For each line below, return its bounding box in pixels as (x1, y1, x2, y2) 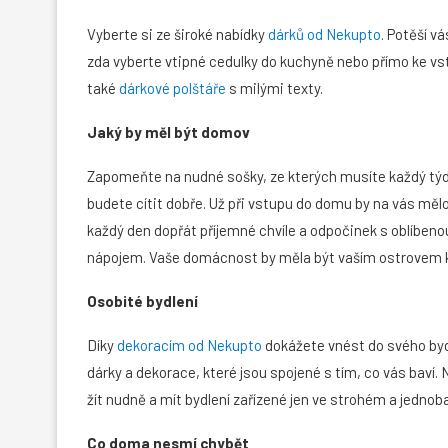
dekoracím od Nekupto (117, 336, 262, 355)
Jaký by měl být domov (87, 123, 250, 142)
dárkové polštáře (119, 79, 226, 98)
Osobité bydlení (87, 292, 198, 311)
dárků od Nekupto (268, 25, 381, 44)
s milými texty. (226, 79, 323, 98)
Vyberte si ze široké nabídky (87, 25, 268, 44)
